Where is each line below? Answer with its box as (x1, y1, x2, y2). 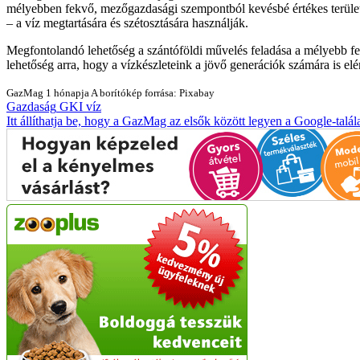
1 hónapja (46, 86, 91, 99)
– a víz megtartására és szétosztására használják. (6, 15, 248, 30)
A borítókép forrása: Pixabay (91, 86, 215, 99)
